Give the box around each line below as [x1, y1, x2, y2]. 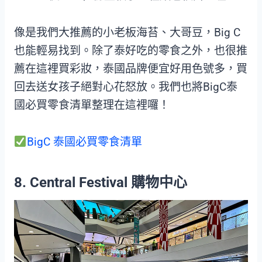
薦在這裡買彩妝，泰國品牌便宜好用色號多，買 [14, 62, 247, 76]
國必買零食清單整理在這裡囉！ [14, 98, 170, 112]
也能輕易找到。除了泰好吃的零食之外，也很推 [14, 44, 247, 58]
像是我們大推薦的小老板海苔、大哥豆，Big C [14, 26, 240, 40]
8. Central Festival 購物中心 [14, 174, 187, 191]
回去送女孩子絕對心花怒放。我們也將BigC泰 [14, 80, 237, 94]
